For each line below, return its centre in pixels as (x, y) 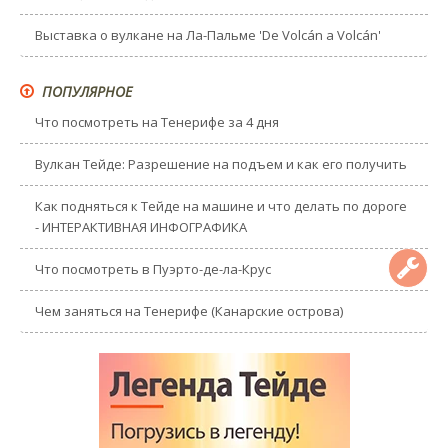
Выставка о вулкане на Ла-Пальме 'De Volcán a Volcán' (208, 34)
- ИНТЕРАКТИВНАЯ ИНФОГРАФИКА (141, 226)
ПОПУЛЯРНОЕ (85, 91)
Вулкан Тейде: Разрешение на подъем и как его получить (221, 163)
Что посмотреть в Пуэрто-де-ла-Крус (153, 268)
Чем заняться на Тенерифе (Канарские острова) (189, 310)
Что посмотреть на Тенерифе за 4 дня (157, 121)
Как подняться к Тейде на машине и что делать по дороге (221, 205)
